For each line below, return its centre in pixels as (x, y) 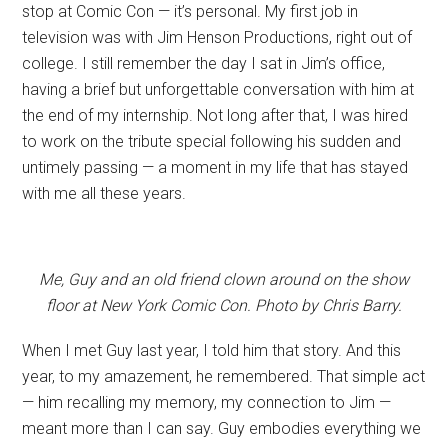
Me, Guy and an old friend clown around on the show (224, 279)
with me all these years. (104, 193)
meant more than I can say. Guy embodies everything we (222, 429)
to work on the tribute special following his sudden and (212, 141)
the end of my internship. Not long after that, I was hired (215, 115)
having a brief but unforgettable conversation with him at (218, 89)
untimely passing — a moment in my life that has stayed (215, 167)
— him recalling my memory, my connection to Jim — (207, 403)
